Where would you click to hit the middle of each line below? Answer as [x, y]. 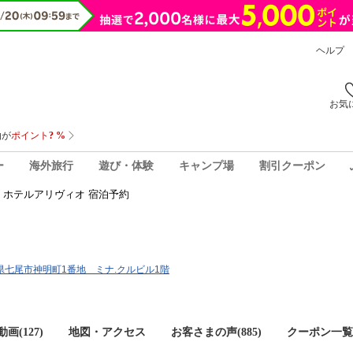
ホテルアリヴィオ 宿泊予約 [66, 194]
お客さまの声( [206, 332]
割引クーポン [292, 165]
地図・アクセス [107, 332]
